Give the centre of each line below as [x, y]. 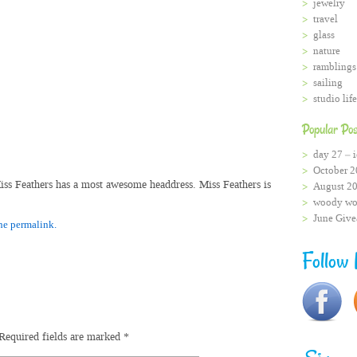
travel [326, 19]
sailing [328, 82]
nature [327, 51]
